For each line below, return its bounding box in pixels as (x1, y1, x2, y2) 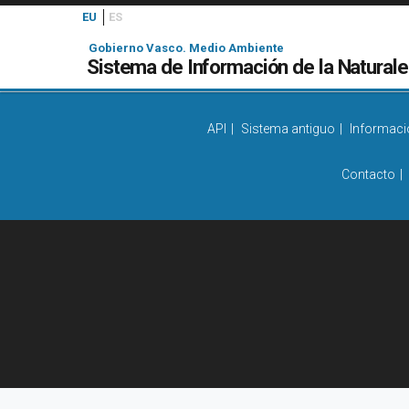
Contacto (341, 167, 395, 182)
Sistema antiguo (241, 121, 335, 136)
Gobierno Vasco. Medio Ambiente (89, 41, 285, 55)
